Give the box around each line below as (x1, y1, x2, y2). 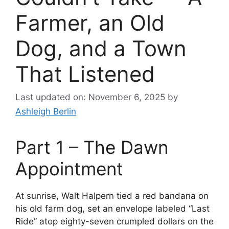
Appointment (15, 158, 123, 180)
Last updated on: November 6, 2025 (15, 92, 165, 103)
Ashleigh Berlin (15, 106, 76, 117)
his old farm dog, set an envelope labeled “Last (15, 203, 210, 214)
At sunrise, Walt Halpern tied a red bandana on (15, 191, 209, 201)
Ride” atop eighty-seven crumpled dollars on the (15, 216, 214, 227)
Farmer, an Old (15, 9, 165, 36)
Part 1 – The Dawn (15, 136, 168, 158)
